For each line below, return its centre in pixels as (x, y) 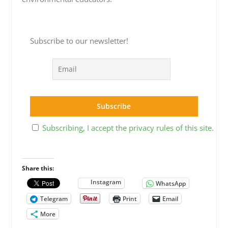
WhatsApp (170, 183)
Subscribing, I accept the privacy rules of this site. (128, 127)
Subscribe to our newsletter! (79, 41)
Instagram (106, 182)
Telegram (54, 198)
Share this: (38, 168)
